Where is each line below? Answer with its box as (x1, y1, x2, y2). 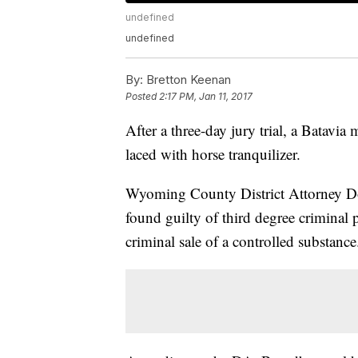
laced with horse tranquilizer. (125, 144, 300, 165)
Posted (125, 90, 159, 103)
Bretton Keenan (143, 72, 231, 88)
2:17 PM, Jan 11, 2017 (159, 90, 253, 103)
